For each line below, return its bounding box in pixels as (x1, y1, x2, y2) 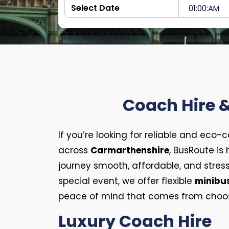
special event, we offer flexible (58, 175, 195, 187)
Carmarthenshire (90, 144, 169, 156)
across (58, 144, 90, 156)
